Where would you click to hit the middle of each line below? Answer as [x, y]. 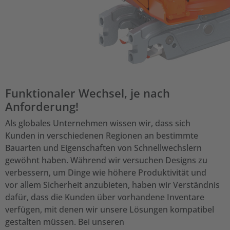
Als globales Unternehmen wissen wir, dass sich [98, 123]
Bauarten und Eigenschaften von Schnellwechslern [103, 148]
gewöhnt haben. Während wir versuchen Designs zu [106, 160]
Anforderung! [42, 106]
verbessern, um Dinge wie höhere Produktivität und [106, 172]
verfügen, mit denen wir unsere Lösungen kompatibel [110, 209]
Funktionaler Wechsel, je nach [88, 93]
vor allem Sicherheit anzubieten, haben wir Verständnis [112, 185]
